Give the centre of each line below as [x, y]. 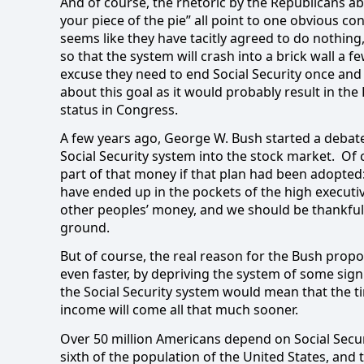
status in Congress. [119, 109]
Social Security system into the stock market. [197, 156]
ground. [85, 228]
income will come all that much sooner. [179, 310]
